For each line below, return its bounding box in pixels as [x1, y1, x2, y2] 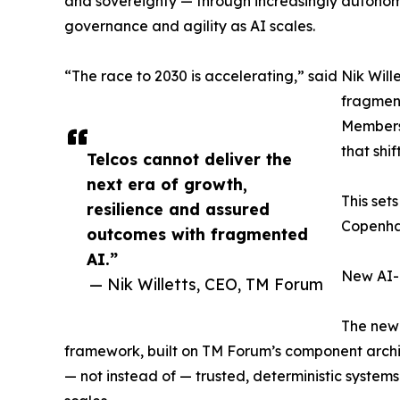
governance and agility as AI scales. [64, 16, 315, 35]
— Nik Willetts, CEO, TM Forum [89, 273, 323, 294]
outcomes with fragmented [87, 223, 308, 244]
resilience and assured [87, 198, 270, 219]
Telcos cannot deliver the [87, 148, 292, 169]
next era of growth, [87, 173, 247, 194]
